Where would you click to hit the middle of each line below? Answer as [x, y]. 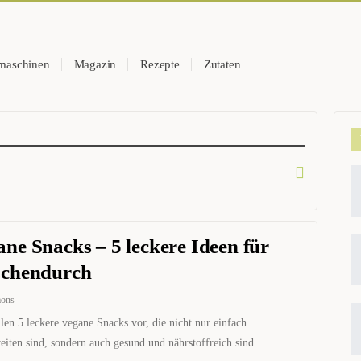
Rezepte [160, 64]
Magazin [95, 64]
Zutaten [222, 64]
